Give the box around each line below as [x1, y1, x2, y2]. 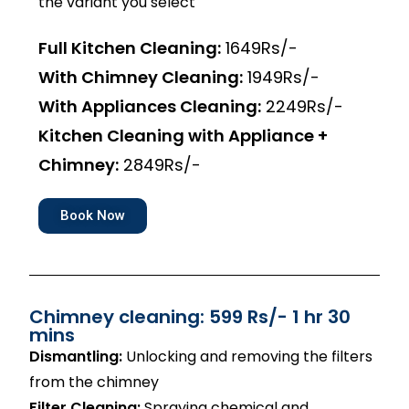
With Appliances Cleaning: [38, 95, 262, 118]
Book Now [60, 207, 126, 224]
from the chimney [29, 372, 160, 393]
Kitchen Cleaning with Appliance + [38, 124, 329, 147]
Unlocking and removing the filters [122, 346, 373, 367]
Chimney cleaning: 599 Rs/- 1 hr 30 [29, 304, 351, 330]
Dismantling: [29, 346, 123, 367]
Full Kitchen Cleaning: [38, 37, 222, 59]
